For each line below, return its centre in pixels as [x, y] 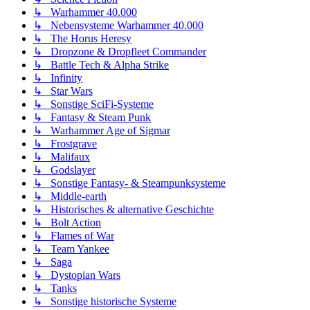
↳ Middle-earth [70, 196]
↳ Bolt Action [67, 222]
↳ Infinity [58, 77]
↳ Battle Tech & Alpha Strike [101, 64]
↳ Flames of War [74, 235]
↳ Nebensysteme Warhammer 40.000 [118, 25]
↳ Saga [53, 262]
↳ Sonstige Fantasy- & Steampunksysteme [129, 183]
